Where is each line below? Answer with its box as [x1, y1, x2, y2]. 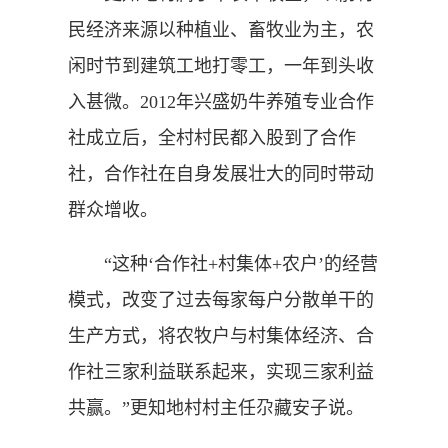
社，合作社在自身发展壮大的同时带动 [68, 163, 374, 184]
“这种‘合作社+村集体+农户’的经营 [68, 253, 378, 274]
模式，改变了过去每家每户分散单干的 [68, 289, 374, 310]
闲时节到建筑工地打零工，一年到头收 [68, 55, 374, 76]
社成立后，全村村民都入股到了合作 [68, 127, 356, 148]
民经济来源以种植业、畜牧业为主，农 [68, 19, 374, 40]
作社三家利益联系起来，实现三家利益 [68, 361, 374, 382]
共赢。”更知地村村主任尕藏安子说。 [68, 397, 364, 418]
